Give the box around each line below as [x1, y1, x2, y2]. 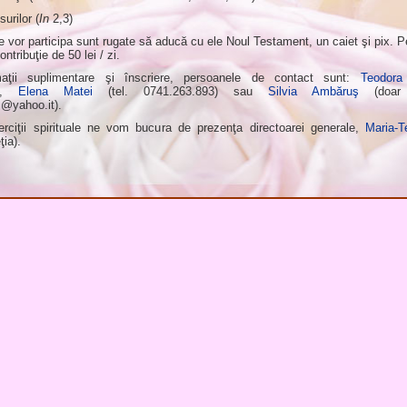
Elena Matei [17, 84, 93, 98]
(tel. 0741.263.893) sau [92, 84, 269, 98]
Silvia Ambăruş [268, 84, 360, 98]
